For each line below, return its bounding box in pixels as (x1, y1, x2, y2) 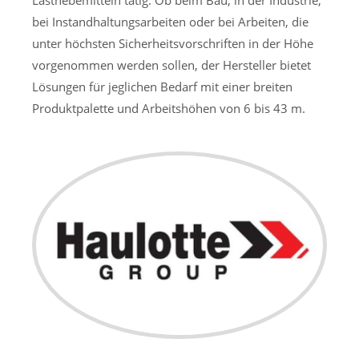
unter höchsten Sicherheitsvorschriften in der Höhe (32, 35, 313, 51)
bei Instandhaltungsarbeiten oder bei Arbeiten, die (32, 14, 309, 30)
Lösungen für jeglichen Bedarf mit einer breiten (32, 79, 292, 95)
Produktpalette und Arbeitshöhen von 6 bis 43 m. (32, 100, 305, 116)
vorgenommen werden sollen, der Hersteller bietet (32, 57, 311, 73)
